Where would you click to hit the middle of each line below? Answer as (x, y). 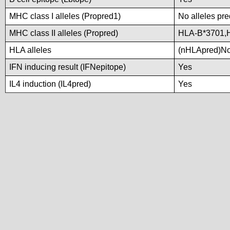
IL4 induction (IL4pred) (50, 84)
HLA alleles (30, 50)
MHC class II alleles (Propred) (64, 33)
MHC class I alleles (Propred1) (65, 16)
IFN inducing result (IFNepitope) (68, 67)
